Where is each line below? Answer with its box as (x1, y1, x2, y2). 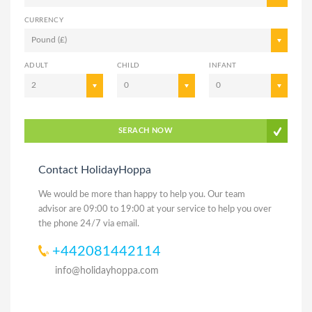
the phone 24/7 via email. (38, 219, 139, 228)
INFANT (209, 61, 237, 69)
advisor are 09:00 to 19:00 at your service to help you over (38, 204, 272, 214)
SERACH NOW (118, 126, 173, 134)
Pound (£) (31, 35, 67, 44)
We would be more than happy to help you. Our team (38, 189, 245, 199)
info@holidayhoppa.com (55, 265, 159, 276)
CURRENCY (24, 16, 64, 24)
